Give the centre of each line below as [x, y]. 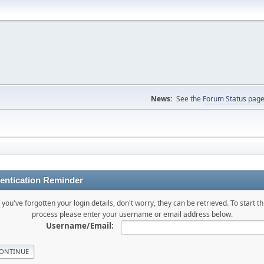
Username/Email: [80, 226]
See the [189, 99]
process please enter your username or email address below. [132, 214]
